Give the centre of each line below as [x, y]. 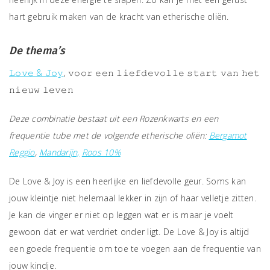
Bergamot [228, 135]
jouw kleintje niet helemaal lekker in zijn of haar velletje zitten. [133, 198]
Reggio [22, 152]
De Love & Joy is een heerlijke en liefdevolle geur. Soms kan [127, 181]
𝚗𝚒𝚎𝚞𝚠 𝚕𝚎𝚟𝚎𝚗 [41, 89]
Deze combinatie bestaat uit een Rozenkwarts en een [114, 118]
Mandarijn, [59, 152]
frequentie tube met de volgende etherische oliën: [109, 135]
